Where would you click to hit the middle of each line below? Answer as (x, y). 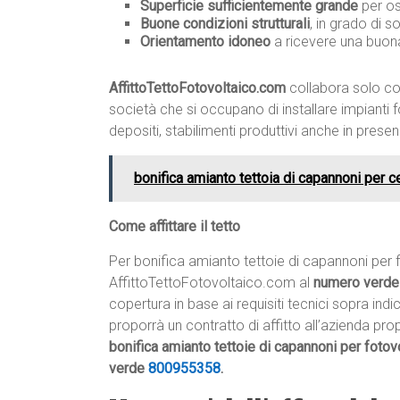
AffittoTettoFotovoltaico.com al (211, 283)
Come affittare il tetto (175, 227)
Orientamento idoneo (205, 42)
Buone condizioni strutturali (225, 24)
